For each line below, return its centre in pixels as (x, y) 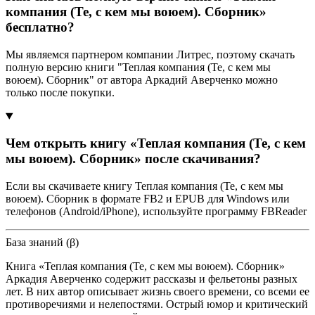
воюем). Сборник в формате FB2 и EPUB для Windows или (148, 199)
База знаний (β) (42, 243)
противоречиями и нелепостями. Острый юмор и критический (157, 304)
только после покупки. (60, 92)
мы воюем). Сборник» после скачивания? (133, 159)
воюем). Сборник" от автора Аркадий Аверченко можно (142, 79)
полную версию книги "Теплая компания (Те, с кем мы (138, 67)
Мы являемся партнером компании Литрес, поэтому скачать (150, 54)
